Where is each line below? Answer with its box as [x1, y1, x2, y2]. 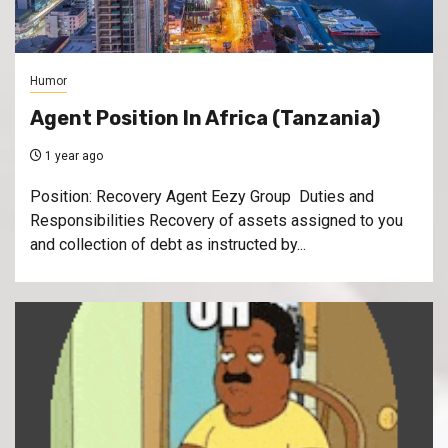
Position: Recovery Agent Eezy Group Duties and [30, 187, 374, 207]
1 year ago [42, 149, 103, 164]
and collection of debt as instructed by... [30, 235, 306, 255]
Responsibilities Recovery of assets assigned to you [30, 211, 403, 231]
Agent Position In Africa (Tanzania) [30, 106, 380, 131]
